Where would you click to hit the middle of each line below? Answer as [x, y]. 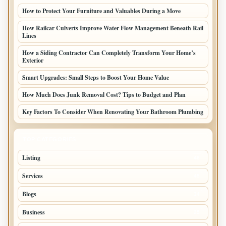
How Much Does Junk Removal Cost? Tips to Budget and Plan [105, 95]
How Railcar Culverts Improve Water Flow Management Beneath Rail [113, 28]
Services [33, 176]
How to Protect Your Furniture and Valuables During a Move [101, 11]
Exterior [33, 61]
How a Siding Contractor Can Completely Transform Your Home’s [109, 53]
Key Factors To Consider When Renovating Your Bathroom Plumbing [113, 112]
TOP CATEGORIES [49, 139]
